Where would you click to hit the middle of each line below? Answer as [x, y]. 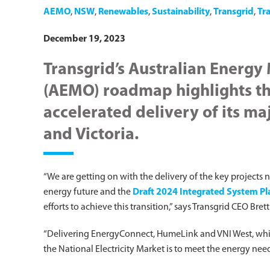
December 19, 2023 [84, 39]
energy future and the [88, 192]
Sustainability [181, 12]
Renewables [123, 12]
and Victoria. [91, 135]
